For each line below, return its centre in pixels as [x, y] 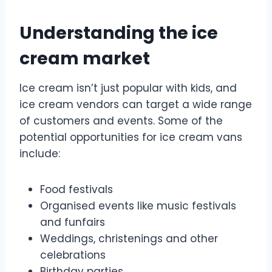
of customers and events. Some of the [121, 121]
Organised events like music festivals [138, 206]
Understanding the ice [119, 33]
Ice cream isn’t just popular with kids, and [128, 88]
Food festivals [76, 189]
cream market [85, 58]
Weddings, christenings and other [129, 238]
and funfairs [73, 222]
